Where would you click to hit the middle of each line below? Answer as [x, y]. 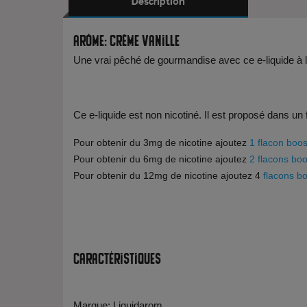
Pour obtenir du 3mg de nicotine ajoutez [161, 143]
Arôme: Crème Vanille [126, 39]
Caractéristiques [117, 257]
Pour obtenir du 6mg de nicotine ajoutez [161, 159]
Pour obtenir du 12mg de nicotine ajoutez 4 [167, 175]
